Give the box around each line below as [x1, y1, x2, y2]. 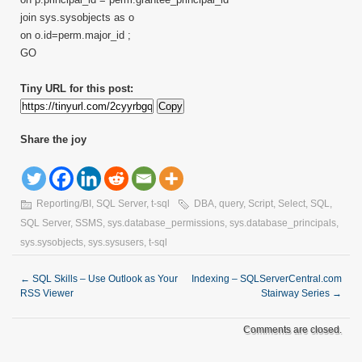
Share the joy [20, 133, 86, 145]
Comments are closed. [243, 324, 342, 335]
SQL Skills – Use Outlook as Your [30, 273, 178, 284]
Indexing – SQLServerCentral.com [192, 273, 342, 284]
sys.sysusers [88, 237, 144, 248]
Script [248, 198, 273, 209]
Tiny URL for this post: [20, 82, 133, 95]
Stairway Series [261, 288, 332, 299]
